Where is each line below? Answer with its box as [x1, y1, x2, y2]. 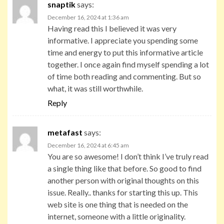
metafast [47, 127, 82, 137]
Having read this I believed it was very [47, 23, 176, 33]
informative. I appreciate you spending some [47, 35, 198, 45]
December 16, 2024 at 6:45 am [47, 141, 129, 149]
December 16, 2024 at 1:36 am [47, 13, 129, 21]
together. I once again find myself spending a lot [47, 59, 209, 69]
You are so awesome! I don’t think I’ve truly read [47, 151, 208, 161]
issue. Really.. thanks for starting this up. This [47, 187, 198, 197]
